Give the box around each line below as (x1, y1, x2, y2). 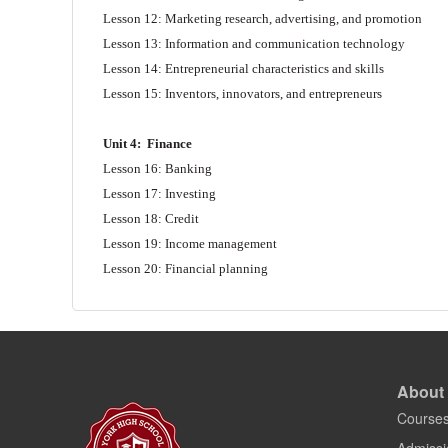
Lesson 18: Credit (103, 210, 199, 226)
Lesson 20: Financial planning (103, 260, 268, 276)
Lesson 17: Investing (103, 185, 216, 201)
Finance (147, 135, 192, 151)
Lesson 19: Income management (103, 235, 277, 251)
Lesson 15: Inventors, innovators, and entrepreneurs (103, 85, 382, 101)
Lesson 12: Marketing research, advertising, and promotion (103, 10, 422, 26)
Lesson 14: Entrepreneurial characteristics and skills (103, 60, 384, 76)
